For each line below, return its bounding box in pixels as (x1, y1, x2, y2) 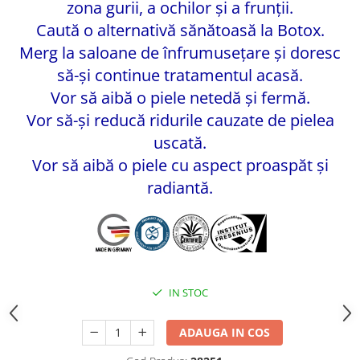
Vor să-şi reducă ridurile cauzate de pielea (26, 109, 334, 131)
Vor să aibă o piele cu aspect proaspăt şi (31, 154, 329, 176)
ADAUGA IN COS (179, 325, 271, 340)
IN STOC (166, 285, 208, 300)
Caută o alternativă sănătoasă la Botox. (35, 19, 325, 41)
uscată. (153, 132, 207, 153)
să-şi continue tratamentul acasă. (57, 64, 303, 86)
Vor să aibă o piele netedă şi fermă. (50, 87, 310, 108)
